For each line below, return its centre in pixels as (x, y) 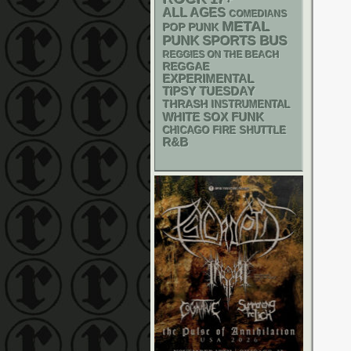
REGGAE (186, 67)
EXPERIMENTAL (209, 79)
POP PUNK (191, 27)
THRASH (186, 104)
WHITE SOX (196, 117)
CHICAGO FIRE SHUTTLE (225, 131)
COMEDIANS (259, 14)
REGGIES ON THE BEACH (221, 55)
